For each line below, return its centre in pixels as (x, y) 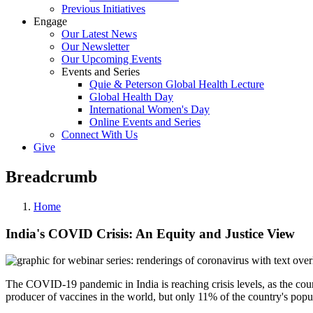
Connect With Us (100, 134)
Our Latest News (99, 34)
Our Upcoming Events (111, 59)
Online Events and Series (145, 122)
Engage (50, 21)
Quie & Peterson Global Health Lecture (177, 84)
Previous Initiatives (103, 9)
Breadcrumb (51, 176)
